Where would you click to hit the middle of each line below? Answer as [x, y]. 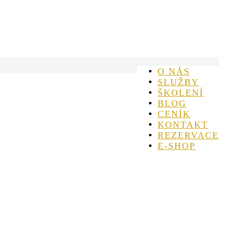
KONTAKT [183, 124]
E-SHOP [177, 145]
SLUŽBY [178, 82]
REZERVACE [188, 135]
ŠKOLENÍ [181, 92]
